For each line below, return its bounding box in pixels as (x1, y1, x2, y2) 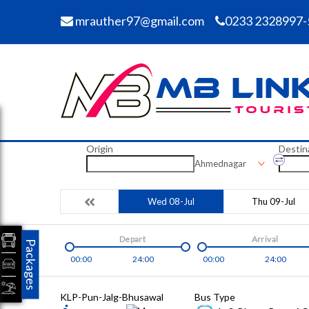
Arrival (251, 234, 279, 244)
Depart (119, 234, 146, 244)
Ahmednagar (194, 158, 246, 169)
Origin (86, 143, 113, 154)
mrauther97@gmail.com (73, 13, 204, 28)
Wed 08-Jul (148, 196, 195, 207)
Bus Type (195, 291, 235, 303)
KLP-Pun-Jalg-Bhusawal (60, 291, 163, 303)
